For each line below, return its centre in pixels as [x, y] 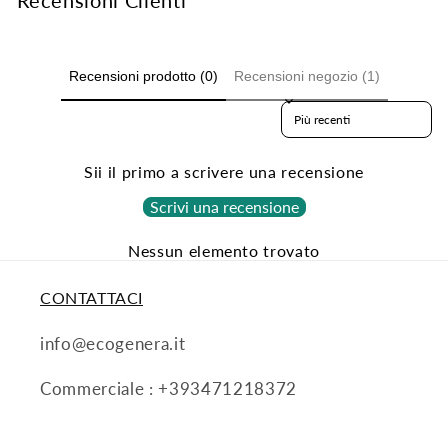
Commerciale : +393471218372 [168, 388]
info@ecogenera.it [113, 344]
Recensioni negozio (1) [306, 75]
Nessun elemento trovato [224, 251]
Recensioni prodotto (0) [143, 75]
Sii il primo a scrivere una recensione [224, 172]
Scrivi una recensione [224, 207]
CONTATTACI [91, 298]
